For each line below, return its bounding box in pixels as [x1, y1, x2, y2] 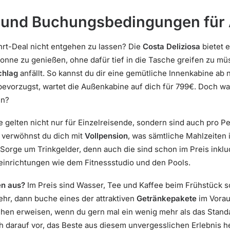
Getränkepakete [137, 194, 197, 203]
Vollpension [85, 131, 128, 141]
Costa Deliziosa [143, 42, 200, 51]
